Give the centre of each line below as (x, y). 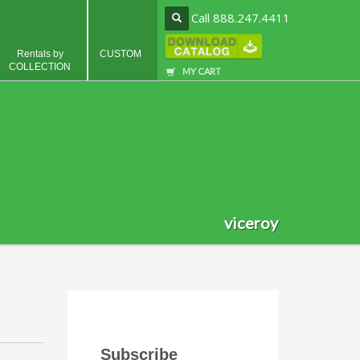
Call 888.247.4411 (241, 18)
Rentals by (40, 54)
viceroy (251, 223)
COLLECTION (40, 67)
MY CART (202, 71)
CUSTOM (121, 54)
